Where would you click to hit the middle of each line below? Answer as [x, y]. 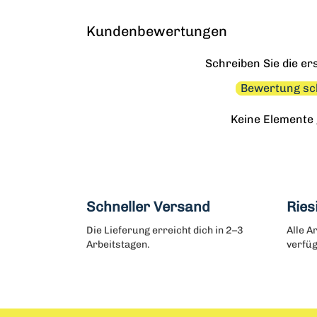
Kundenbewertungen [157, 31]
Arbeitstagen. [118, 244]
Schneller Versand [148, 207]
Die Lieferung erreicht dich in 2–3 [165, 230]
